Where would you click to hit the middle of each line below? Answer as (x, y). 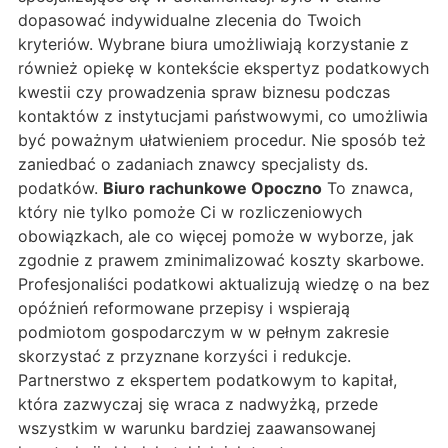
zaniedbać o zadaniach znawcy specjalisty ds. (193, 164)
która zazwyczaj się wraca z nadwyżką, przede (198, 404)
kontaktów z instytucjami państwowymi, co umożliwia (223, 116)
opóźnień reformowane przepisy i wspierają (184, 308)
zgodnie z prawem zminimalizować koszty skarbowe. (221, 260)
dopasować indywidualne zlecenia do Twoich (189, 20)
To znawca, (367, 188)
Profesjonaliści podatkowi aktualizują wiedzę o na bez (224, 284)
